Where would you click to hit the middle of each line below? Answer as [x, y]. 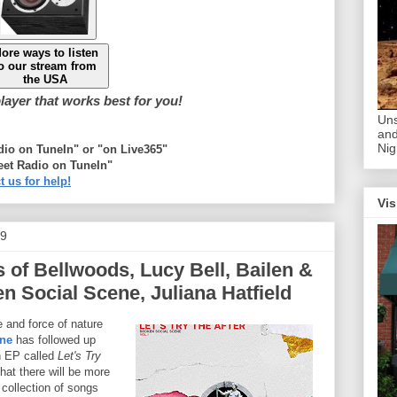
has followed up [54, 339]
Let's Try [78, 355]
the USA [45, 79]
